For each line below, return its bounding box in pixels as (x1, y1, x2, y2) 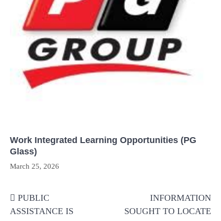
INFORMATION (150, 193, 211, 203)
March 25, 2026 (10, 162, 59, 171)
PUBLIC (18, 193, 49, 203)
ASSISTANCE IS (10, 206, 74, 217)
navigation (9, 199, 69, 213)
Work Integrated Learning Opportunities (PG (10, 135, 196, 146)
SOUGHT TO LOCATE (124, 206, 211, 217)
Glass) (10, 147, 37, 157)
